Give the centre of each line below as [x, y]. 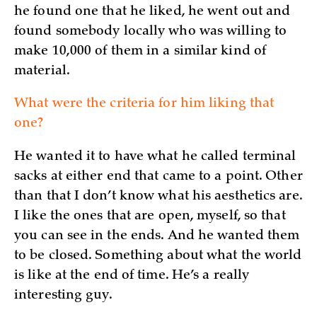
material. [42, 71]
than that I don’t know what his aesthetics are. [158, 197]
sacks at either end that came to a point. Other [158, 177]
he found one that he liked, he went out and [152, 12]
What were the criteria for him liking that [144, 104]
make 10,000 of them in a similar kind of [140, 51]
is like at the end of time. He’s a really [132, 276]
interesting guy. [64, 296]
